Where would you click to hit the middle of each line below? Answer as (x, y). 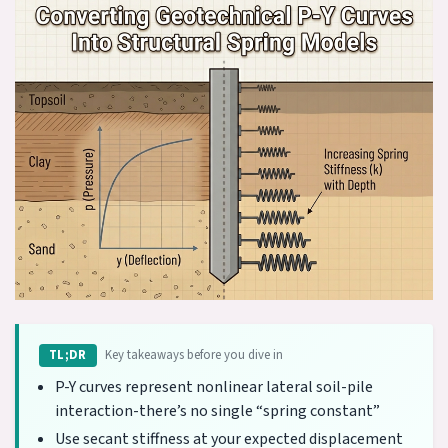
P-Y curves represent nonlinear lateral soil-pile (214, 386)
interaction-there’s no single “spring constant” (217, 410)
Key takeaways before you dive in (193, 354)
